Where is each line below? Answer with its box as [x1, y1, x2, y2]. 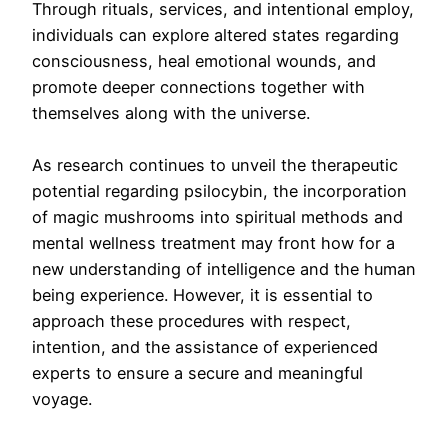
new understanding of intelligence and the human [32, 259, 416, 280]
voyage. [32, 389, 92, 410]
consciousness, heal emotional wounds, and [32, 51, 376, 72]
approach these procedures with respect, [32, 311, 351, 332]
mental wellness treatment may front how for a [32, 233, 395, 254]
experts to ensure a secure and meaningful [32, 363, 363, 384]
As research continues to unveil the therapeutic [32, 155, 398, 176]
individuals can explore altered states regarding [32, 25, 399, 46]
